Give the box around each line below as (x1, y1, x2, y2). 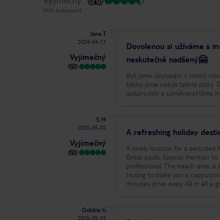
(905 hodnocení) (43, 7, 82, 14)
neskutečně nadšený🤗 (126, 54, 208, 65)
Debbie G (82, 206, 107, 214)
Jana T (89, 30, 107, 38)
